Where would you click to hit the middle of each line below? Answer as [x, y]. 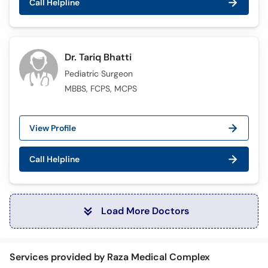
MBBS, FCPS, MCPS [101, 89]
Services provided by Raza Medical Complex [110, 257]
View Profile [53, 128]
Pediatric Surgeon [99, 74]
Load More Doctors [145, 211]
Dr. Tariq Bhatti [98, 57]
